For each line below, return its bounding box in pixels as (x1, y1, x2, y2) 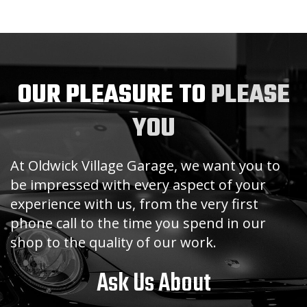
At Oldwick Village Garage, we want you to (10, 156, 280, 175)
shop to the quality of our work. (10, 233, 217, 252)
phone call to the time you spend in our (10, 214, 266, 233)
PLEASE (210, 76, 290, 116)
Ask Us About (96, 265, 211, 304)
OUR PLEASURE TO (17, 76, 211, 116)
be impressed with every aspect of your (10, 175, 266, 195)
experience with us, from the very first (10, 195, 258, 214)
